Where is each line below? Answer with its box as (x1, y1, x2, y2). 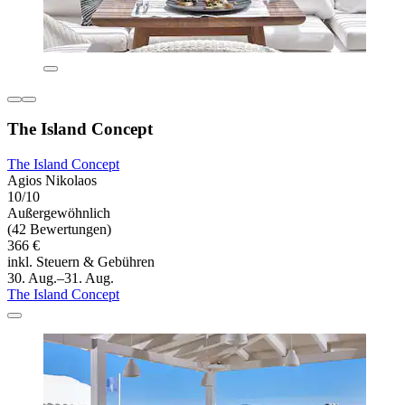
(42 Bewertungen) (7, 221, 111, 238)
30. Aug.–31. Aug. (7, 270, 114, 287)
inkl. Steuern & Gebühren (7, 254, 155, 270)
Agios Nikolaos (7, 173, 97, 189)
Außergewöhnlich (7, 205, 110, 221)
